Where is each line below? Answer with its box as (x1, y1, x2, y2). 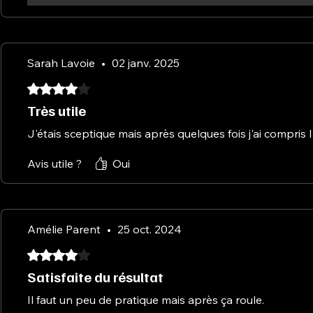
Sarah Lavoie (27, 55, 95, 70)
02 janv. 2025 (112, 55, 180, 70)
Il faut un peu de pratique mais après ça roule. (27, 292, 264, 307)
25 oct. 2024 (117, 221, 182, 236)
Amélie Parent (27, 221, 101, 236)
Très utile (27, 101, 86, 119)
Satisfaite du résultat (27, 267, 163, 286)
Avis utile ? (27, 156, 82, 170)
